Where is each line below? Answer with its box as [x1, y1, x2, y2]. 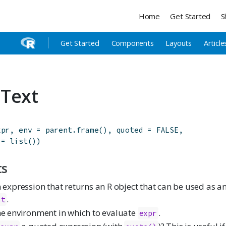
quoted [116, 125, 143, 135]
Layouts [165, 38, 192, 48]
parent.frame [45, 125, 99, 135]
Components [111, 38, 154, 48]
